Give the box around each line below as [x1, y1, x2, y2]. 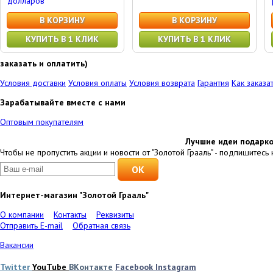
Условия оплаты [68, 77, 127, 88]
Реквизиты [96, 209, 134, 220]
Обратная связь [73, 220, 130, 231]
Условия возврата [129, 77, 195, 88]
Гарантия [197, 77, 229, 88]
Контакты [54, 209, 87, 220]
